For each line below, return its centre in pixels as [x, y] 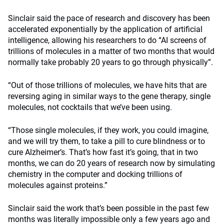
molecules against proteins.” [58, 185]
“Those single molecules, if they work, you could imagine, [108, 130]
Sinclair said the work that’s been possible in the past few [108, 208]
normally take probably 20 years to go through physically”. [110, 62]
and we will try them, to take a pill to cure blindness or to [106, 141]
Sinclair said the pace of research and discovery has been [109, 18]
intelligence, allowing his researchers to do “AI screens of [107, 40]
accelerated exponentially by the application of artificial [105, 29]
